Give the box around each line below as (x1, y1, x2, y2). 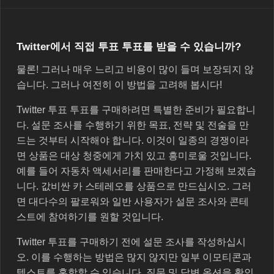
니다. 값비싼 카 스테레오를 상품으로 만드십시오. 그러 (17, 180, 251, 191)
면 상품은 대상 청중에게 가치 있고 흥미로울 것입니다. (17, 150, 251, 161)
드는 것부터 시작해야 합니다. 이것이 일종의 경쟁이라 (17, 135, 249, 146)
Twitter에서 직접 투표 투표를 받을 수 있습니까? (17, 40, 241, 53)
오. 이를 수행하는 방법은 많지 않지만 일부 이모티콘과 (17, 251, 251, 262)
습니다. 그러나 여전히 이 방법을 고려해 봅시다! (17, 79, 222, 90)
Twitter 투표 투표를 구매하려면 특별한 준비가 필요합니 (17, 104, 256, 115)
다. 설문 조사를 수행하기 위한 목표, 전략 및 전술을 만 (17, 119, 249, 130)
